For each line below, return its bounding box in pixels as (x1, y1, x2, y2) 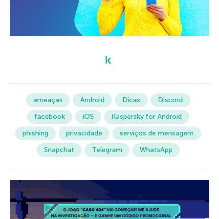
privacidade (66, 129, 102, 137)
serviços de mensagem (120, 129, 194, 137)
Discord (158, 95, 183, 104)
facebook (34, 112, 65, 121)
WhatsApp (139, 145, 173, 154)
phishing (22, 129, 48, 137)
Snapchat (44, 145, 74, 154)
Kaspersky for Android (111, 112, 182, 121)
